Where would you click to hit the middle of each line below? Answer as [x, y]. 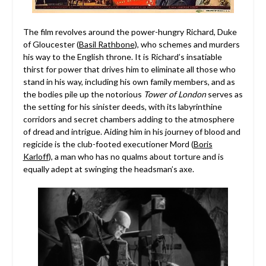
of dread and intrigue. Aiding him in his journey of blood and [132, 132]
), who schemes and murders [187, 45]
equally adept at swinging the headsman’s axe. [108, 169]
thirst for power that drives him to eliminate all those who [129, 69]
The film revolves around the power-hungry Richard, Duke [130, 32]
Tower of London [175, 94]
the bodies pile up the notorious [83, 94]
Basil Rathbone [107, 45]
